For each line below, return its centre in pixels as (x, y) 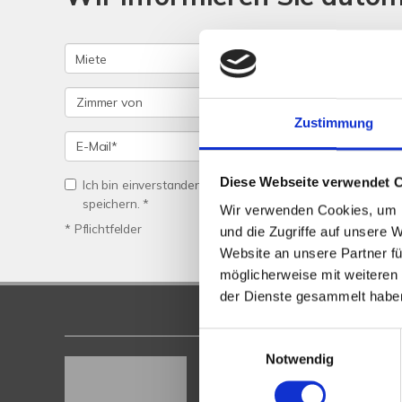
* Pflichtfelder (103, 228)
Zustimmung (334, 123)
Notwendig (300, 359)
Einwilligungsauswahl (261, 338)
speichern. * (116, 203)
